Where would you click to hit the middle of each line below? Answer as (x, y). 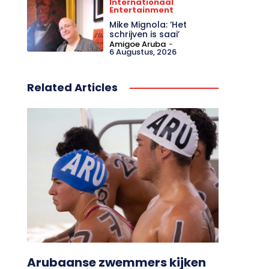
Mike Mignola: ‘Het (148, 24)
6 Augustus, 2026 (143, 52)
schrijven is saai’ (145, 34)
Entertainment (142, 10)
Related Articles (72, 88)
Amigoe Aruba (138, 44)
